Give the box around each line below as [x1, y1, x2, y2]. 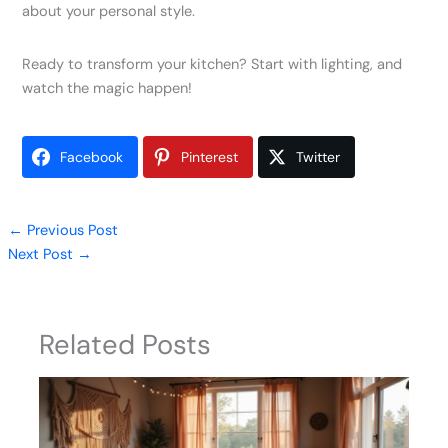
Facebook [60, 147, 124, 166]
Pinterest [181, 147, 239, 166]
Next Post [7, 244, 77, 264]
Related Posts [39, 326, 212, 362]
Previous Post [22, 220, 118, 240]
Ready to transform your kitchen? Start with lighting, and [22, 55, 403, 75]
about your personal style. [22, 2, 196, 22]
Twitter [296, 147, 341, 166]
